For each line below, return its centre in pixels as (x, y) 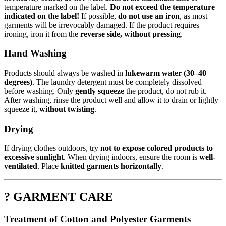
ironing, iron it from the (42, 34)
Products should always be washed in (65, 73)
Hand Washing (35, 53)
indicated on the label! (42, 16)
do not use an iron (149, 16)
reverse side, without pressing (130, 34)
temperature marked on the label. (57, 7)
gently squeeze (100, 91)
